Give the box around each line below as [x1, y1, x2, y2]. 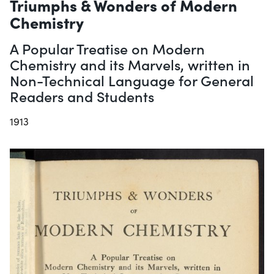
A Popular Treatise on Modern [10, 38, 205, 59]
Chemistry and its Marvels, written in [10, 54, 250, 75]
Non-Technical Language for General [10, 70, 254, 91]
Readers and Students [10, 86, 154, 106]
